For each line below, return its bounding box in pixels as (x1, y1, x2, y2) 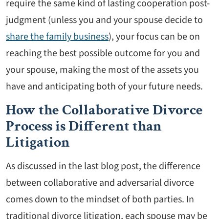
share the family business (6, 30, 109, 44)
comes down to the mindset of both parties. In (6, 193, 194, 207)
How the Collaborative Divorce (6, 101, 203, 120)
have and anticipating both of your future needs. (6, 80, 203, 94)
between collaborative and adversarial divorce (6, 176, 194, 190)
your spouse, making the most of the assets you (6, 63, 199, 77)
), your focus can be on (109, 30, 200, 44)
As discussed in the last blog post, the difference (6, 159, 200, 174)
